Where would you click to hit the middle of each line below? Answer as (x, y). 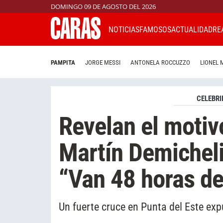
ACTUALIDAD (192, 29)
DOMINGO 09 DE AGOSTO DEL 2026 (103, 6)
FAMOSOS (155, 29)
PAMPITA (63, 63)
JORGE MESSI (103, 63)
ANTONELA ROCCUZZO (160, 63)
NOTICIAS (124, 29)
